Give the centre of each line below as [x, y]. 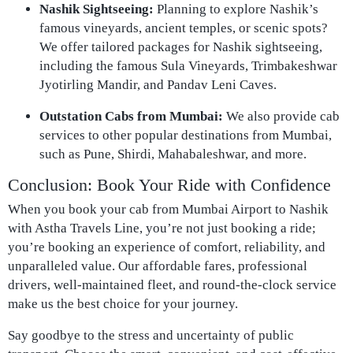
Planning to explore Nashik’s [236, 9]
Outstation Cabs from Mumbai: [131, 116]
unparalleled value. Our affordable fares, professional [158, 266]
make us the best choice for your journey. [123, 304]
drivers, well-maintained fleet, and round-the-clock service [172, 285]
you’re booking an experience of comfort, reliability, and [167, 247]
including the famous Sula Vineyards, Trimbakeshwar [188, 66]
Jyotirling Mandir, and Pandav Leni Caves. [158, 85]
